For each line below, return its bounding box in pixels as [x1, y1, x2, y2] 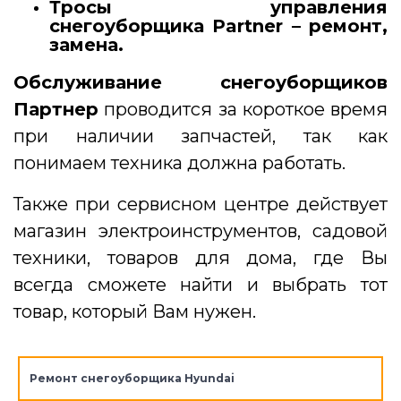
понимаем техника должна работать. [13, 152, 346, 175]
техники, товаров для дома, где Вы [13, 247, 388, 269]
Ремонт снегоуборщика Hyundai [29, 371, 235, 386]
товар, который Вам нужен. [13, 301, 256, 323]
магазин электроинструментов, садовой [13, 220, 388, 243]
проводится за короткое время [98, 98, 388, 121]
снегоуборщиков [220, 72, 388, 94]
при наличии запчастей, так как [13, 125, 388, 148]
